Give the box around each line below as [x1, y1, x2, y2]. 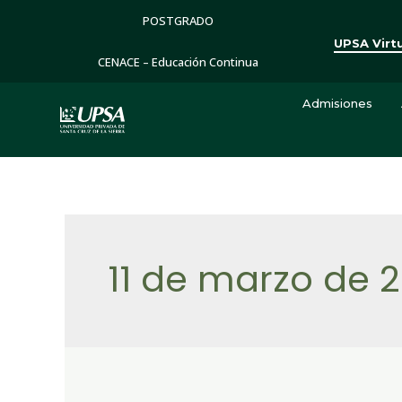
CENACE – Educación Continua [97, 54, 258, 70]
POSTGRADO [142, 13, 214, 29]
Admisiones [301, 96, 372, 111]
